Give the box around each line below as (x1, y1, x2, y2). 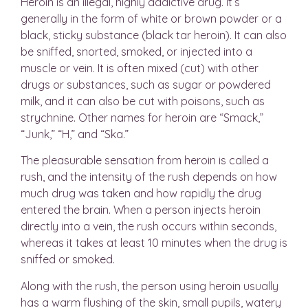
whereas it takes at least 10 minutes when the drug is (21, 236, 287, 250)
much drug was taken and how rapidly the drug (21, 186, 261, 201)
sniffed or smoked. (21, 252, 115, 267)
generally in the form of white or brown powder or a (21, 11, 282, 25)
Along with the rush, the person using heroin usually (21, 278, 278, 293)
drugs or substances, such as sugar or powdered (21, 77, 271, 91)
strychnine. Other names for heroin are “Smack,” (21, 110, 263, 124)
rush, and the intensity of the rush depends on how (21, 170, 277, 184)
